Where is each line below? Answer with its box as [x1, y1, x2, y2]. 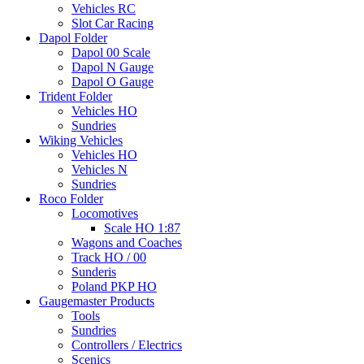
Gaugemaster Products [39, 294, 154, 309]
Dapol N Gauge [71, 60, 154, 75]
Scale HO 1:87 [104, 221, 180, 236]
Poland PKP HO [71, 279, 157, 294]
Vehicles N [71, 162, 128, 177]
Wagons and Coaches [71, 236, 182, 250]
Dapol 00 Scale [71, 45, 150, 60]
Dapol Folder [39, 31, 107, 45]
